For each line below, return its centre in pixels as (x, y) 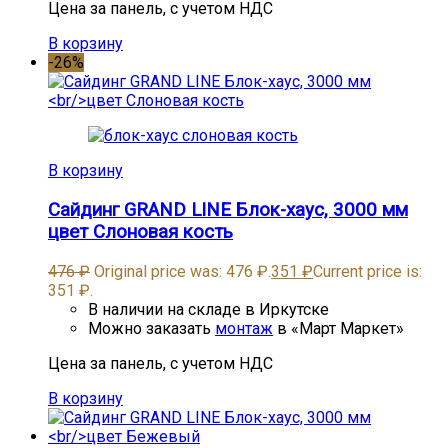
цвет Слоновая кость (140, 231)
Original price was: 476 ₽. (182, 271)
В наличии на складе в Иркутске (208, 309)
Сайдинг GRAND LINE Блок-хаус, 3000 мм (228, 209)
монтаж (244, 328)
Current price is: (367, 271)
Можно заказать (151, 328)
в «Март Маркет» (338, 328)
